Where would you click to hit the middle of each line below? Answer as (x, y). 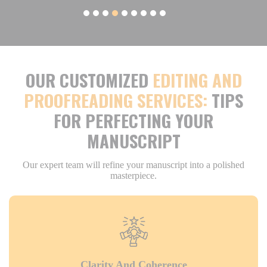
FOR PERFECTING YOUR (133, 120)
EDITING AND (197, 80)
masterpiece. (133, 176)
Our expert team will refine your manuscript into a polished (133, 165)
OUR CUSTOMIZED (89, 80)
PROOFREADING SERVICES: (118, 100)
